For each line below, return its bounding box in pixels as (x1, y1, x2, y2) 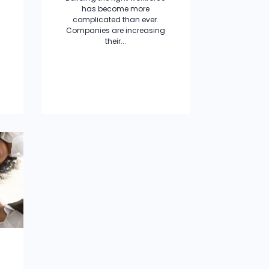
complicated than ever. (72, 14, 159, 25)
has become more (81, 4, 150, 14)
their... (104, 36, 126, 46)
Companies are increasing (65, 25, 165, 35)
